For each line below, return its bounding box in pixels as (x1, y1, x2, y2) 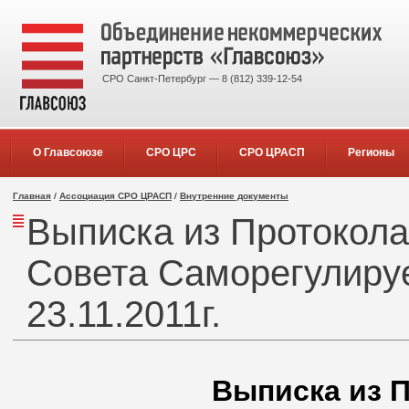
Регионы (347, 146, 394, 159)
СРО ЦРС (145, 146, 196, 159)
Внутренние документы (180, 191, 288, 201)
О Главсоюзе (32, 146, 103, 159)
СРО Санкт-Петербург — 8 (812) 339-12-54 (102, 73, 302, 84)
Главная (13, 191, 51, 201)
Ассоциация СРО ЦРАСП (59, 191, 172, 201)
